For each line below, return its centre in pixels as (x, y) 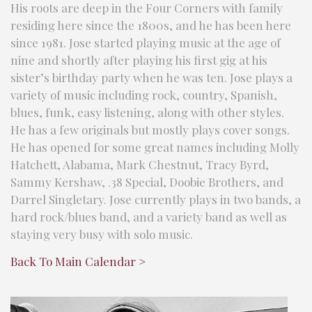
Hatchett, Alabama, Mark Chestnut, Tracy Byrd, (140, 164)
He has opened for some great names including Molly (155, 147)
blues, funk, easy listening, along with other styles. (147, 112)
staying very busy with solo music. (102, 234)
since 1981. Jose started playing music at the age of (146, 42)
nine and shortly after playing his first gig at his (139, 60)
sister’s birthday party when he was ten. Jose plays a (151, 77)
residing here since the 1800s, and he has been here (151, 25)
